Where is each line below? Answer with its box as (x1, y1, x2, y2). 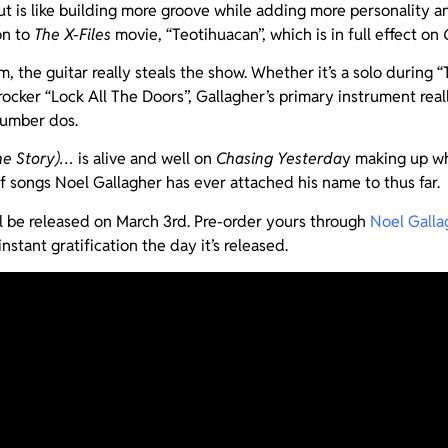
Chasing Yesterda (216, 148, 342, 170)
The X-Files (34, 23, 111, 45)
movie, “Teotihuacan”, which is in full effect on (111, 23, 443, 45)
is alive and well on (74, 148, 216, 170)
